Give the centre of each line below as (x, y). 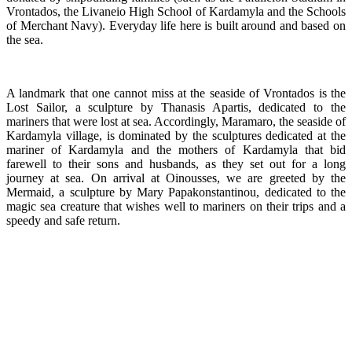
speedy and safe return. (63, 221)
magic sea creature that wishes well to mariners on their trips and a (176, 207)
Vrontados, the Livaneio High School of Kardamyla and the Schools (176, 12)
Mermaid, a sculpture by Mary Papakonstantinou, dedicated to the (176, 192)
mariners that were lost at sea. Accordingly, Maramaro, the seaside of (176, 122)
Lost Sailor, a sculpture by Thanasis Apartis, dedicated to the (176, 108)
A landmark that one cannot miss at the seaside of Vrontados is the (176, 93)
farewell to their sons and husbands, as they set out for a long (176, 164)
